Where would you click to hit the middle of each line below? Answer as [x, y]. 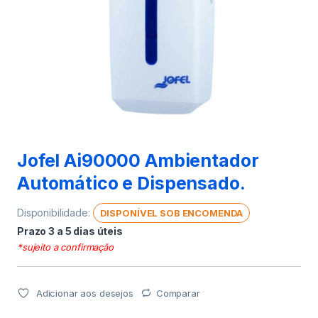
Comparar [178, 293]
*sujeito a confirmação [65, 247]
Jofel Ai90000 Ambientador [138, 160]
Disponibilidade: [55, 212]
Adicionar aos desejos [84, 293]
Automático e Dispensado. [131, 183]
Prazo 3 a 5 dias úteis [70, 231]
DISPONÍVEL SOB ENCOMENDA [171, 213]
